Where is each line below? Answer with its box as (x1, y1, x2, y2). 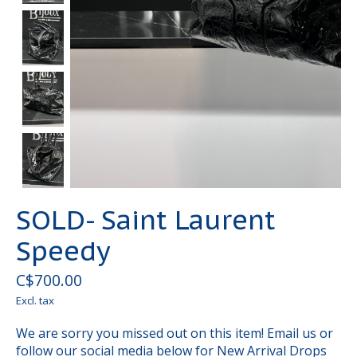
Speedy (16, 233, 111, 269)
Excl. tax (16, 293, 54, 308)
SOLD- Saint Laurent (16, 202, 275, 237)
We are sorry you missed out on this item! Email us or (16, 324, 333, 343)
